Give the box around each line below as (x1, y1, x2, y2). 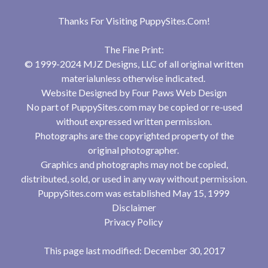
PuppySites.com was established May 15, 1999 (37, 187, 231, 199)
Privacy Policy (103, 216, 163, 228)
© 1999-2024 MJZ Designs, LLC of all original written (25, 58, 243, 70)
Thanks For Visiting (58, 15, 139, 27)
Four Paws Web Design (132, 87, 227, 99)
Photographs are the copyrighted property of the (34, 130, 234, 142)
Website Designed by (41, 87, 132, 99)
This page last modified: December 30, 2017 (43, 245, 225, 257)
